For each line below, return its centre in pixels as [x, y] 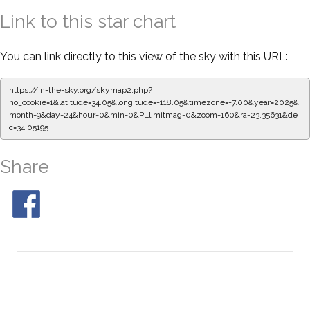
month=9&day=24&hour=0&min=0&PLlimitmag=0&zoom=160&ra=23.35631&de [153, 115]
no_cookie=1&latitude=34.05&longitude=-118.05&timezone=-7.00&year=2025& [154, 102]
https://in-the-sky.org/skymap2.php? [81, 90]
